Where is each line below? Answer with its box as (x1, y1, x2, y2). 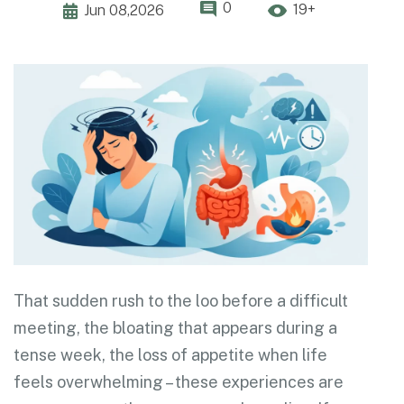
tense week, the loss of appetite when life (14, 344, 327, 364)
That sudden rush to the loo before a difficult (14, 290, 348, 310)
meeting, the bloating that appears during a (14, 317, 337, 337)
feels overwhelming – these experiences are (14, 372, 344, 391)
